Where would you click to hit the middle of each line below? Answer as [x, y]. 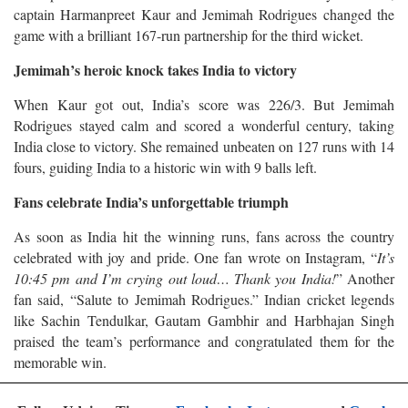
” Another [365, 278]
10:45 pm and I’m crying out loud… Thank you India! [175, 278]
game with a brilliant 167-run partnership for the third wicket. [189, 35]
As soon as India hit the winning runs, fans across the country [204, 236]
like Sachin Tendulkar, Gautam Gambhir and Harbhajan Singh [204, 320]
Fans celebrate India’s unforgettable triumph [151, 201]
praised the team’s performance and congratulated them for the [204, 341]
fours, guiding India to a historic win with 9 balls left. [165, 167]
